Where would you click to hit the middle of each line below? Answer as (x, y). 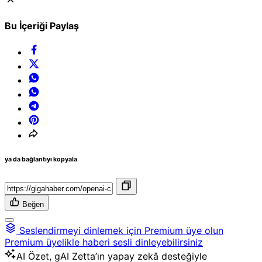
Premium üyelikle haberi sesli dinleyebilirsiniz (104, 242)
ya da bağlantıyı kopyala (41, 160)
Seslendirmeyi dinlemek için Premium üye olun (121, 231)
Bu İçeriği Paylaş (42, 26)
